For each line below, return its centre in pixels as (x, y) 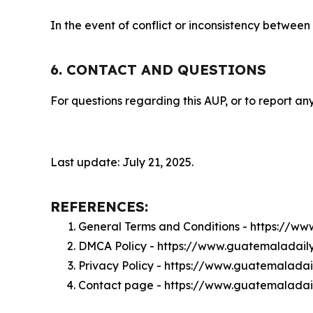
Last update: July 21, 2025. (122, 162)
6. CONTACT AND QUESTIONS (158, 70)
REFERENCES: (99, 206)
